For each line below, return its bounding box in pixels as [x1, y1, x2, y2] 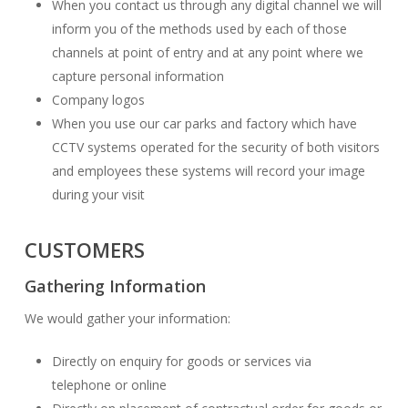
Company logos [51, 91, 145, 108]
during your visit [51, 186, 145, 203]
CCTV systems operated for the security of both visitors [51, 138, 380, 156]
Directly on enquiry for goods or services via [51, 352, 311, 370]
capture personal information [51, 67, 224, 85]
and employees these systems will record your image [51, 162, 365, 179]
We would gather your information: [24, 310, 230, 327]
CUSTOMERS [24, 236, 145, 263]
